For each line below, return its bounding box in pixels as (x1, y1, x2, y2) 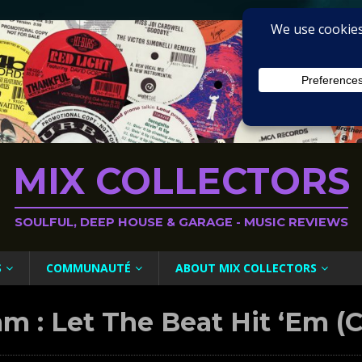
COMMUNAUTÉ (46, 259, 131, 276)
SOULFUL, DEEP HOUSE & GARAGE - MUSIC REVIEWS (14, 214, 348, 229)
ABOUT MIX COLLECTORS (175, 259, 317, 276)
